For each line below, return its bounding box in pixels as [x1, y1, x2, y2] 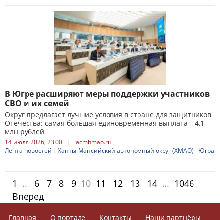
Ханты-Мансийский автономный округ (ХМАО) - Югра [58, 146, 214, 155]
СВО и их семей [5, 98, 69, 109]
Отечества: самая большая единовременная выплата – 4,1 [5, 118, 204, 128]
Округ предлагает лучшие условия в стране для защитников [5, 110, 211, 119]
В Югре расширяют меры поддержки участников [5, 88, 210, 99]
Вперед [12, 191, 44, 202]
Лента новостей [5, 146, 52, 155]
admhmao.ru [76, 138, 111, 146]
